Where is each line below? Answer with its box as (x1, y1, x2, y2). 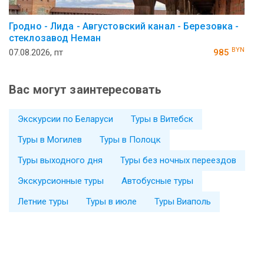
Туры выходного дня (18, 154, 103, 166)
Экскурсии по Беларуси (18, 113, 113, 124)
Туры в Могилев (18, 134, 82, 145)
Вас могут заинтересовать (9, 82, 162, 97)
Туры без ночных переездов (120, 154, 236, 166)
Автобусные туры (121, 175, 193, 186)
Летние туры (18, 196, 68, 207)
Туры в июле (86, 196, 137, 207)
